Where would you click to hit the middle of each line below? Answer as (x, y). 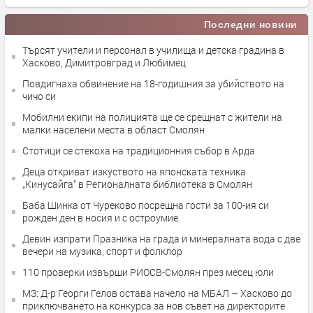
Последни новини (250, 24)
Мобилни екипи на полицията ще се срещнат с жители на (152, 117)
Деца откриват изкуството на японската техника (134, 172)
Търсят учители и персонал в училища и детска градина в (153, 50)
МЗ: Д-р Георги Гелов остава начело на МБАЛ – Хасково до (157, 293)
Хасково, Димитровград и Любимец (104, 63)
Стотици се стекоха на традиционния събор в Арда (139, 151)
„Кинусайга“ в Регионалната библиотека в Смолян (137, 184)
